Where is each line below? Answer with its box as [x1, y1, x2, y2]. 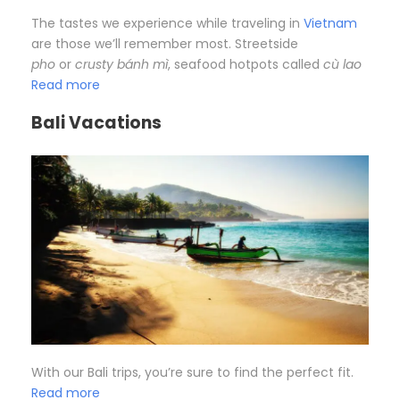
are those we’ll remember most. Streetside [31, 34, 298, 53]
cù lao [323, 54, 362, 73]
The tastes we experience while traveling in [31, 13, 304, 32]
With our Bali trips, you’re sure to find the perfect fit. [31, 363, 354, 382]
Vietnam [304, 13, 357, 32]
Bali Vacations [31, 110, 162, 135]
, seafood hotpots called [168, 54, 323, 73]
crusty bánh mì [75, 54, 168, 73]
